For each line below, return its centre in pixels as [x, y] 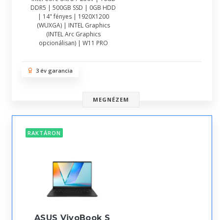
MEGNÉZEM [111, 99]
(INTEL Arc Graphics [73, 34]
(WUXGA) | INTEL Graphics [73, 25]
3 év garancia [53, 70]
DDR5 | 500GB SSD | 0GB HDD [73, 8]
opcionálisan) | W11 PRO [73, 43]
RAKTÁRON [44, 133]
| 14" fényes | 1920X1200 [73, 16]
